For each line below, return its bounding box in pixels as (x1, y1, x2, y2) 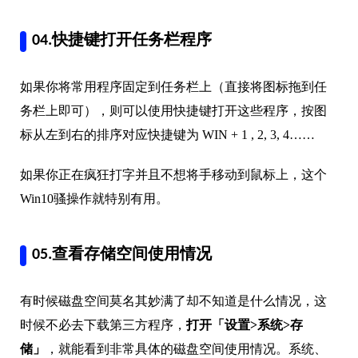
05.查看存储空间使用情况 (32, 246, 216, 263)
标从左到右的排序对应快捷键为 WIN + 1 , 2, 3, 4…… (20, 127, 315, 141)
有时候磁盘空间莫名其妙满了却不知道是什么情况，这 (20, 293, 327, 308)
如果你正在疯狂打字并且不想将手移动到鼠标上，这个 (20, 167, 327, 181)
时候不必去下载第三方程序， (20, 317, 186, 332)
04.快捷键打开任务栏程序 (32, 32, 212, 49)
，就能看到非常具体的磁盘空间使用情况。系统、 (46, 341, 327, 356)
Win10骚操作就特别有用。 (20, 191, 169, 205)
